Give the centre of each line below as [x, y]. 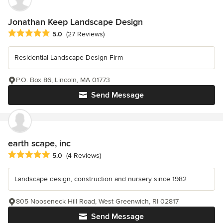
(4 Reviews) [84, 155]
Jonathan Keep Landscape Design [75, 22]
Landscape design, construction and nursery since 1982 [101, 179]
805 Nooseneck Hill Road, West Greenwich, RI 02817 [97, 201]
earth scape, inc [39, 143]
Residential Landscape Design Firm [69, 57]
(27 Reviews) [85, 34]
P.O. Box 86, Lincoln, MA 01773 [63, 80]
